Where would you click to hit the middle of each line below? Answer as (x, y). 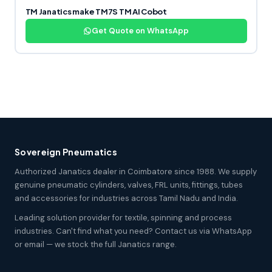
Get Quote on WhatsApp (140, 31)
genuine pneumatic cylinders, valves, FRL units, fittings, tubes (129, 185)
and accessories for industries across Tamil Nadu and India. (126, 198)
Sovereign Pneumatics (66, 151)
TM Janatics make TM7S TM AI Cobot (96, 12)
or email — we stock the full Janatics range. (96, 244)
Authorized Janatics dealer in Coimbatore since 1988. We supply (136, 171)
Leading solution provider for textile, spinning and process (123, 217)
